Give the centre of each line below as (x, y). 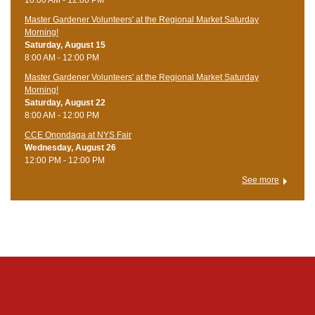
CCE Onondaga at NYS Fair (78, 135)
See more (261, 180)
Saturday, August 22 (65, 102)
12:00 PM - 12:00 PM (65, 160)
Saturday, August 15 (65, 45)
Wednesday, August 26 (70, 147)
